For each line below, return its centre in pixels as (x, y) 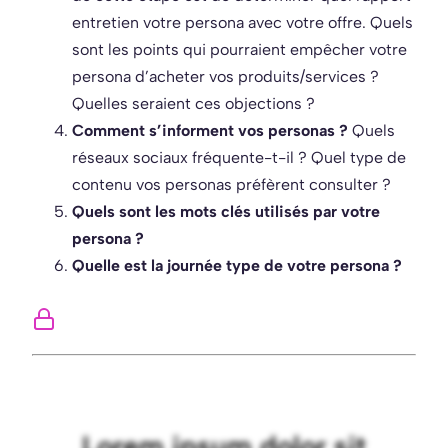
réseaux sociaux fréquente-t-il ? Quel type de (239, 158)
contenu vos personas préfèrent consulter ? (231, 185)
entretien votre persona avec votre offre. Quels (242, 23)
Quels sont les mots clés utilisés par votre (226, 212)
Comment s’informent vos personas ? (210, 131)
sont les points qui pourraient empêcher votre (239, 50)
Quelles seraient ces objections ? (193, 104)
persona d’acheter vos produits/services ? (225, 77)
